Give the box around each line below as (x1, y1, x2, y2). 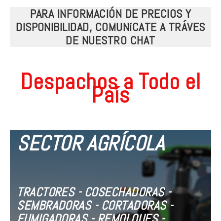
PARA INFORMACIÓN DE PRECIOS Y (30, 6, 191, 22)
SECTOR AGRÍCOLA (17, 130, 164, 157)
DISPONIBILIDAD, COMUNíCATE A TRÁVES (16, 19, 205, 35)
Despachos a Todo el (20, 68, 201, 96)
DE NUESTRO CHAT (66, 33, 155, 48)
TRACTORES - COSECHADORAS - (17, 184, 171, 200)
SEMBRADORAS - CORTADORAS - (17, 198, 173, 214)
